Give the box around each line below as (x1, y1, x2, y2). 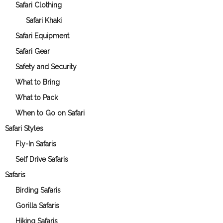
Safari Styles (5, 124, 43, 132)
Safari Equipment (15, 31, 69, 40)
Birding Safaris (15, 186, 61, 194)
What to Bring (15, 78, 60, 86)
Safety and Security (15, 62, 77, 71)
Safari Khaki (26, 16, 62, 24)
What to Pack (15, 93, 58, 102)
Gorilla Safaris (15, 201, 59, 210)
